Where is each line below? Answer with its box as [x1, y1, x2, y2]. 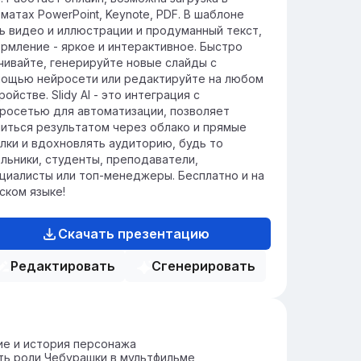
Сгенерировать [151, 258, 255, 274]
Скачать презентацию [57, 226, 210, 242]
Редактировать [10, 258, 115, 274]
